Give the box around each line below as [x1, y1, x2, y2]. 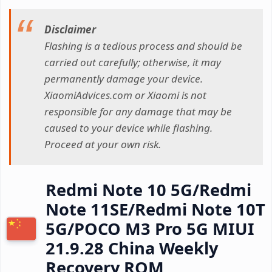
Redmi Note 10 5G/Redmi [46, 178, 251, 201]
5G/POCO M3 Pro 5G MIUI [46, 217, 254, 240]
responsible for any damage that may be [44, 104, 232, 119]
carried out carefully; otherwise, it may [44, 55, 221, 70]
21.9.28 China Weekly [46, 236, 218, 259]
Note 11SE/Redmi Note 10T [46, 197, 265, 220]
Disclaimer [44, 22, 96, 37]
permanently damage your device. [44, 72, 203, 86]
